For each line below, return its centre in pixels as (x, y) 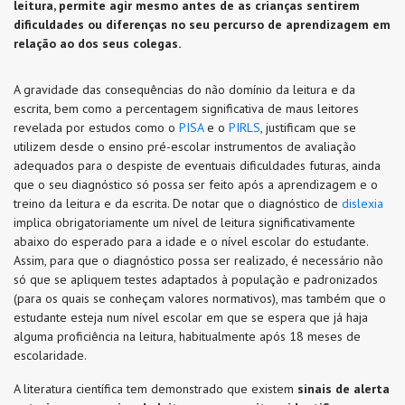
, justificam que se (308, 127)
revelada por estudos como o (96, 127)
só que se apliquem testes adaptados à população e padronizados (196, 279)
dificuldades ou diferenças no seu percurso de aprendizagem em (202, 24)
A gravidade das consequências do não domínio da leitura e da (184, 89)
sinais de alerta (342, 389)
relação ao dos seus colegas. (97, 43)
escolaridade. (50, 355)
